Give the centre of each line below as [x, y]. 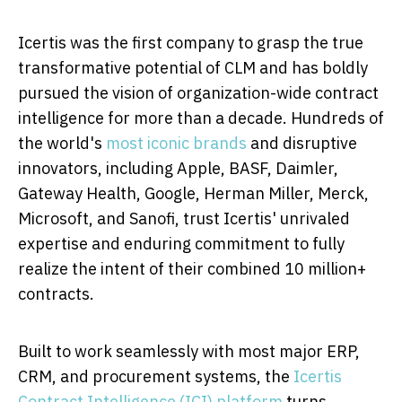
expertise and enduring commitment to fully [181, 243]
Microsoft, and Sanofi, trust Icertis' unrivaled [184, 218]
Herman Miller [257, 193]
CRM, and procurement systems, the [156, 376]
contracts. [56, 293]
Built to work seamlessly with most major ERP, [189, 351]
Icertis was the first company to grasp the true [191, 42]
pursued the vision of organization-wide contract [198, 92]
